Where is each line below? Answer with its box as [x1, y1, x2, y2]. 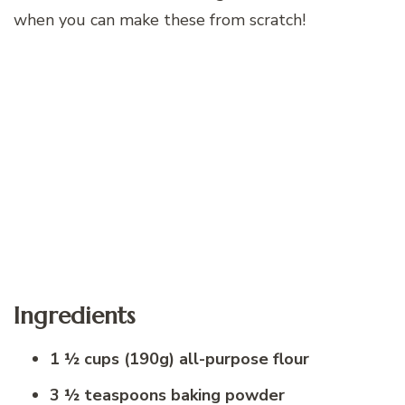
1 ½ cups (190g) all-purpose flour [50, 347, 309, 370]
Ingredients [14, 300, 135, 331]
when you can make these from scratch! [14, 8, 306, 31]
